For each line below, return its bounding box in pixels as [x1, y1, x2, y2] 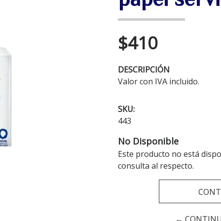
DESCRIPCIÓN [118, 64, 170, 75]
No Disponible [118, 135, 179, 147]
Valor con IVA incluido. [118, 76, 199, 87]
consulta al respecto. [118, 160, 194, 172]
